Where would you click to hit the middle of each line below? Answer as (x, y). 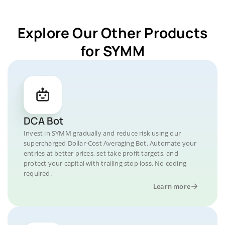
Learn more (172, 186)
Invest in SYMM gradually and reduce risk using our (102, 133)
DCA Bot (43, 121)
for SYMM (113, 51)
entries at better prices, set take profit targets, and (101, 153)
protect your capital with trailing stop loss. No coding (105, 163)
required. (38, 173)
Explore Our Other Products (113, 33)
